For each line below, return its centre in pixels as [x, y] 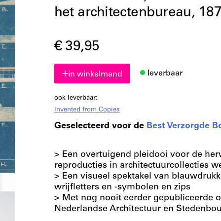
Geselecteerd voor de [100, 126]
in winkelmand [95, 74]
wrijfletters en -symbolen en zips [123, 187]
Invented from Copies [87, 110]
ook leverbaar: [76, 98]
